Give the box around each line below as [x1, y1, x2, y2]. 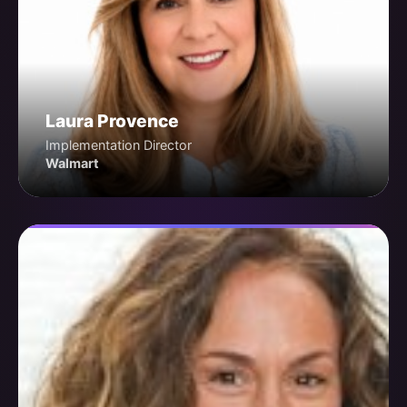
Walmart [45, 155, 99, 172]
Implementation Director [45, 137, 192, 154]
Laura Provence [45, 110, 179, 133]
